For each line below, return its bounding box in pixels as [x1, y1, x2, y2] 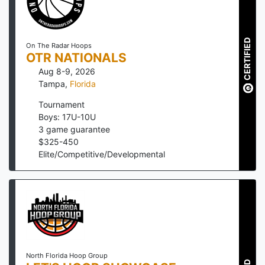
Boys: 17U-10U [38, 111, 96, 122]
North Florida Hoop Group [25, 251, 108, 260]
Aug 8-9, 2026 [38, 66, 95, 76]
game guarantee [44, 124, 110, 134]
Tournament [38, 99, 85, 109]
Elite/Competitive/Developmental [38, 148, 165, 159]
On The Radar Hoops [25, 41, 92, 50]
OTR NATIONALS [25, 50, 127, 65]
